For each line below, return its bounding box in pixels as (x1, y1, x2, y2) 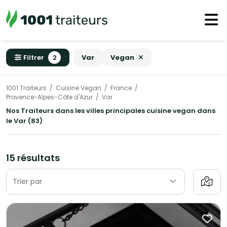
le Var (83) (6, 116, 43, 126)
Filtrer (23, 53, 44, 62)
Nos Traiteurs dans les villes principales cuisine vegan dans (6, 106, 215, 116)
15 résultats (6, 152, 60, 165)
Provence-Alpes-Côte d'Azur (6, 93, 93, 102)
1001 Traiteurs (6, 84, 47, 93)
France (110, 84, 132, 93)
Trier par (13, 176, 42, 187)
